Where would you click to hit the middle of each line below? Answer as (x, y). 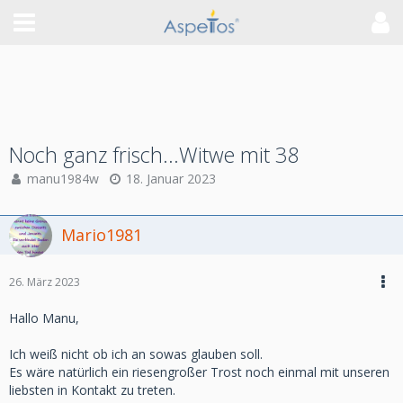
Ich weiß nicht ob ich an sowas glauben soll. (136, 354)
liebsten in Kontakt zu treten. (92, 390)
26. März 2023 (45, 282)
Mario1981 (102, 235)
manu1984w (63, 179)
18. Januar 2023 (171, 179)
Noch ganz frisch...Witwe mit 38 (154, 155)
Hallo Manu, (44, 318)
